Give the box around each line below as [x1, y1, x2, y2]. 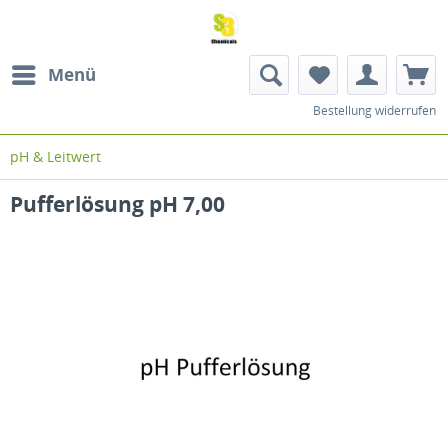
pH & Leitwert [10, 147, 101, 166]
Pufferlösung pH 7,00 [10, 190, 225, 218]
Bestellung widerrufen [313, 102, 436, 119]
